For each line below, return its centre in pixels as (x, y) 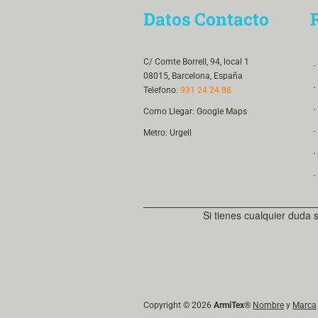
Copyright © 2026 (179, 305)
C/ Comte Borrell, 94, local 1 (196, 61)
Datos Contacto (206, 18)
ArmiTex (229, 305)
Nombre (268, 305)
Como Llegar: (170, 111)
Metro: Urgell (168, 132)
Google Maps (222, 111)
